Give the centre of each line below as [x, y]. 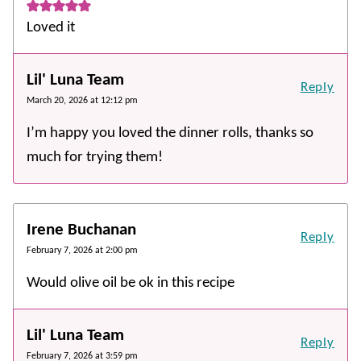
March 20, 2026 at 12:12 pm [82, 100]
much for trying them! [95, 157]
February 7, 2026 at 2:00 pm [82, 250]
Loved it [51, 27]
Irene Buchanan [81, 230]
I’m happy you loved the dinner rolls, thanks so [170, 133]
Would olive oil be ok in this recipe [131, 283]
